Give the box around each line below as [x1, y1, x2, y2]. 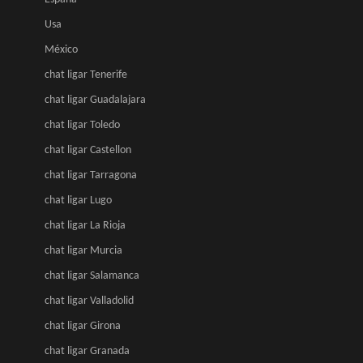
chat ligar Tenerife [45, 69, 127, 81]
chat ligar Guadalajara [45, 94, 146, 106]
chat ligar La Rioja [45, 220, 126, 232]
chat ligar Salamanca [45, 270, 139, 282]
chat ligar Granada [45, 345, 130, 357]
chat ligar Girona [45, 320, 121, 332]
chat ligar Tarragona [45, 169, 137, 181]
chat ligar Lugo [45, 194, 112, 207]
